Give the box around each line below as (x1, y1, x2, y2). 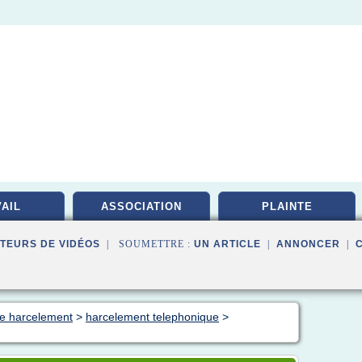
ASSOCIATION (101, 200, 182, 213)
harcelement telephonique (86, 310, 219, 323)
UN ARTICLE (194, 238, 261, 250)
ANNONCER (276, 238, 340, 250)
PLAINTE (261, 200, 313, 213)
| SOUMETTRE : (100, 238, 194, 250)
